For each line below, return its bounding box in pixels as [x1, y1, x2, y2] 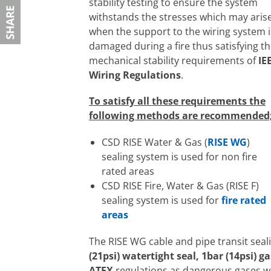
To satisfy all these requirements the [89, 94, 266, 108]
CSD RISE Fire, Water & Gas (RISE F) [101, 178, 259, 192]
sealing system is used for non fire [101, 149, 257, 163]
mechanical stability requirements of [89, 54, 258, 68]
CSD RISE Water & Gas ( [101, 135, 207, 149]
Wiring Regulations [89, 68, 181, 82]
